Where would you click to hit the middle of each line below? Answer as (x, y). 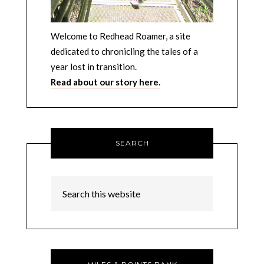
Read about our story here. (105, 82)
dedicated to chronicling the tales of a (124, 52)
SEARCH (132, 143)
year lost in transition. (93, 67)
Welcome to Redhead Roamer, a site (120, 36)
